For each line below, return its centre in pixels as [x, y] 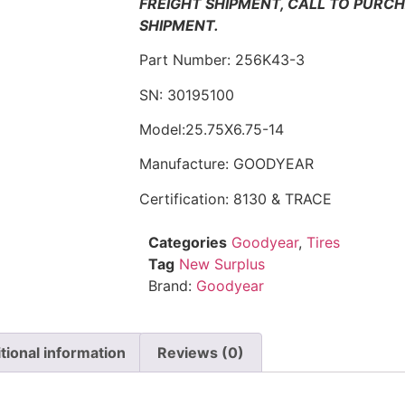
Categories [188, 243]
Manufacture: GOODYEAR [227, 164]
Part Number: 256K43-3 [222, 60]
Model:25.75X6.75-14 [212, 129]
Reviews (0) [201, 352]
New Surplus [222, 264]
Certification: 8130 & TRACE [236, 198]
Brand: [173, 286]
